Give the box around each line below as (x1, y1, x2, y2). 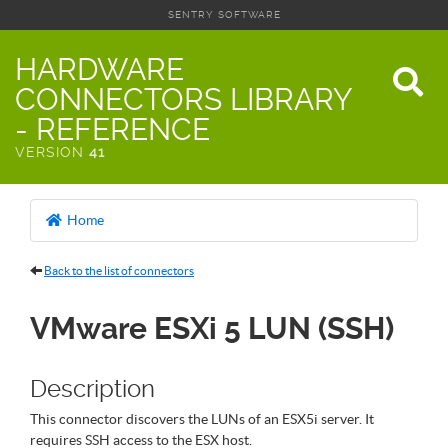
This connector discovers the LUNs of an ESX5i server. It (30, 411, 374, 427)
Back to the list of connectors (44, 264, 194, 277)
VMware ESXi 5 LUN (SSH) (30, 311, 394, 346)
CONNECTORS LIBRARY (15, 82, 352, 117)
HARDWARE (15, 52, 184, 87)
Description (30, 375, 155, 403)
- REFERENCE (15, 112, 210, 147)
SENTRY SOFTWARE (167, 9, 281, 20)
